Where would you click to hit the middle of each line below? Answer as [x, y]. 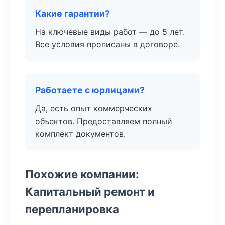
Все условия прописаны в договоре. [107, 44]
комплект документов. [80, 134]
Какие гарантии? [73, 13]
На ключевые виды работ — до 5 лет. [110, 32]
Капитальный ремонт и [90, 192]
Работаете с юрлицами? [90, 90]
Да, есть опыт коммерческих [94, 108]
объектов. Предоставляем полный [104, 121]
